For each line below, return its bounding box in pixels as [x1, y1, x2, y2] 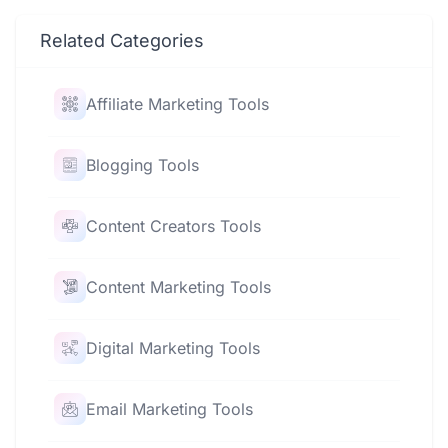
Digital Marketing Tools [86, 338, 260, 358]
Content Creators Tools [86, 216, 261, 236]
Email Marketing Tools [86, 399, 253, 419]
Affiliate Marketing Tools [86, 94, 269, 114]
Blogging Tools [86, 155, 199, 175]
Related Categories [40, 30, 204, 51]
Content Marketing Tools [86, 277, 271, 297]
